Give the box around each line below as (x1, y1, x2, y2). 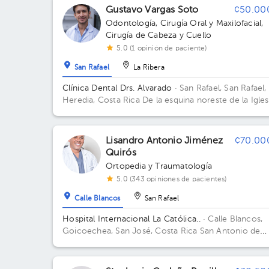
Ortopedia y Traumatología (106, 162, 212, 171)
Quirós (106, 148, 136, 158)
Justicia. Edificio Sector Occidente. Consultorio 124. (62, 251, 268, 259)
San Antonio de (199, 227, 261, 235)
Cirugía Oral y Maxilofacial (160, 19, 262, 28)
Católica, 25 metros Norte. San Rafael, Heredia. (62, 108, 248, 116)
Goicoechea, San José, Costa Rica (62, 227, 200, 235)
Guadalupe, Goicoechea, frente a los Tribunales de (62, 239, 261, 247)
